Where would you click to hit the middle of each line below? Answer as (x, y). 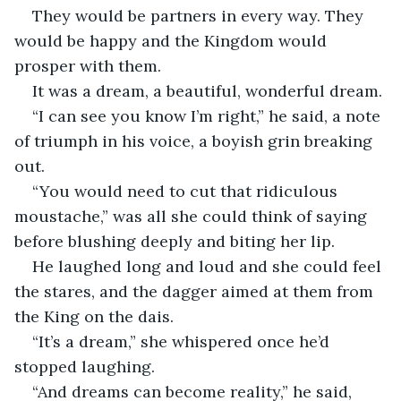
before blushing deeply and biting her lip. (177, 241)
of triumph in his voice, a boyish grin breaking (196, 141)
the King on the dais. (96, 316)
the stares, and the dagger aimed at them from (196, 291)
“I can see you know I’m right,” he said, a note (209, 115)
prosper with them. (88, 65)
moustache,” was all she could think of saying (193, 216)
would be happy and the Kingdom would (173, 40)
